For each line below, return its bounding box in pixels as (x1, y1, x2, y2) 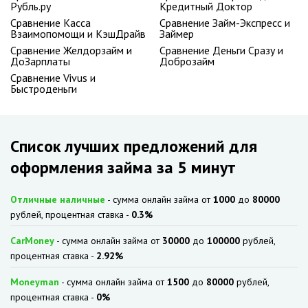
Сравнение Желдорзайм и (10, 43, 132, 57)
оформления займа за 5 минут (10, 157, 236, 178)
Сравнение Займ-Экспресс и (159, 16, 290, 30)
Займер (159, 27, 194, 41)
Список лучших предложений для (10, 135, 257, 157)
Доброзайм (159, 54, 214, 68)
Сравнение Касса (10, 16, 91, 30)
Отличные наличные (10, 193, 105, 206)
